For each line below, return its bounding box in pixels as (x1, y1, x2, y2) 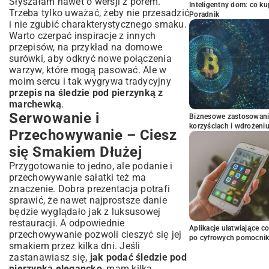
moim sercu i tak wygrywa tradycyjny (9, 76, 171, 87)
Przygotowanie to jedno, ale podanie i (9, 160, 173, 172)
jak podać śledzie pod (89, 252, 187, 263)
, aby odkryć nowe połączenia (43, 53, 172, 64)
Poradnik (189, 10, 219, 19)
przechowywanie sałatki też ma (9, 172, 147, 183)
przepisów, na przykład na (9, 41, 125, 53)
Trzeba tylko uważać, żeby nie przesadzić (9, 7, 189, 19)
